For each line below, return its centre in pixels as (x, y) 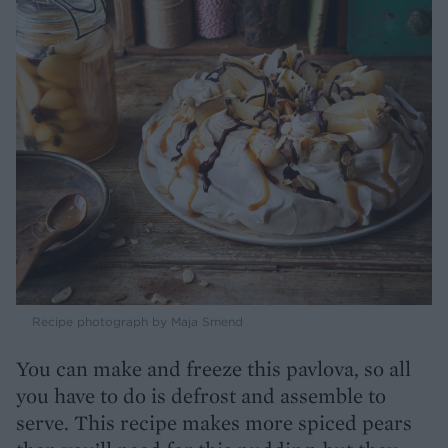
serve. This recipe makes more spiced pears (214, 423)
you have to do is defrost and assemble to (201, 396)
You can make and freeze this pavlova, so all (213, 369)
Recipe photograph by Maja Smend (137, 322)
